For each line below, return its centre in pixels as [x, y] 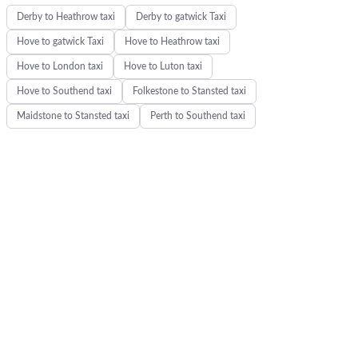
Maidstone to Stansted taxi [73, 116]
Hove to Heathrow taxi [172, 42]
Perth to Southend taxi [197, 116]
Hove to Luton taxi [163, 66]
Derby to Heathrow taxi [66, 17]
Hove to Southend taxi [64, 91]
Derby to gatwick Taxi [181, 17]
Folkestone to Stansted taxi [189, 91]
